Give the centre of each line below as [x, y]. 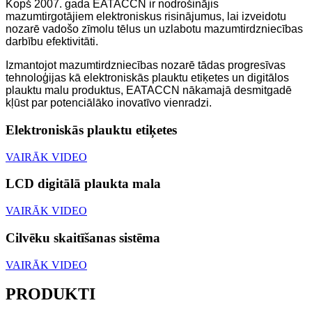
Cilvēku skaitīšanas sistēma [83, 237]
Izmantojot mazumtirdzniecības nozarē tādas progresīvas [146, 65]
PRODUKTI [50, 294]
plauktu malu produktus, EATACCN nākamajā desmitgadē [149, 91]
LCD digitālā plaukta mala [83, 184]
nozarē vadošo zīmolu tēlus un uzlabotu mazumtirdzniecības [154, 29]
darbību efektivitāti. [52, 42]
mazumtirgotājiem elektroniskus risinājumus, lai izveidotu [146, 17]
